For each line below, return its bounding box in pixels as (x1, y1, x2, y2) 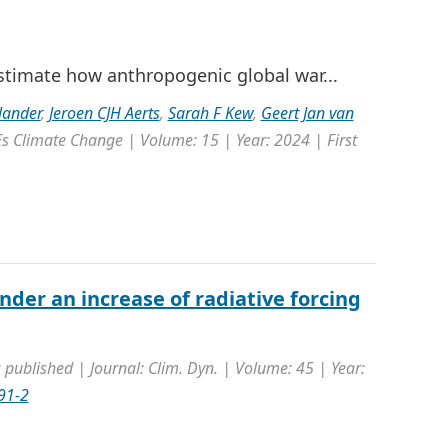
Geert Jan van (260, 102, 354, 124)
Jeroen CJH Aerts (48, 102, 160, 124)
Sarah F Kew (167, 102, 253, 124)
